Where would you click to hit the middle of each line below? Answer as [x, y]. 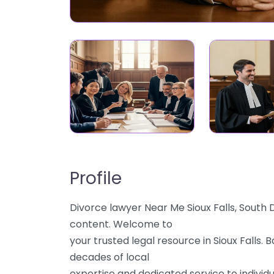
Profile [96, 178]
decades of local [109, 257]
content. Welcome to [121, 224]
